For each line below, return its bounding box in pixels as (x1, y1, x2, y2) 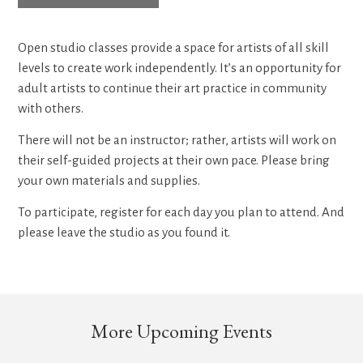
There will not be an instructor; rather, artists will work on (18, 132, 337, 147)
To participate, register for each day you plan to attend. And (18, 204, 345, 219)
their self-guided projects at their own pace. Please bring (18, 152, 331, 167)
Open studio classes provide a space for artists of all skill (18, 40, 330, 54)
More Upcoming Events (91, 318, 272, 344)
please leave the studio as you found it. (18, 224, 231, 239)
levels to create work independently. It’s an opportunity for (18, 60, 342, 75)
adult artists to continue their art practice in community (18, 80, 327, 95)
